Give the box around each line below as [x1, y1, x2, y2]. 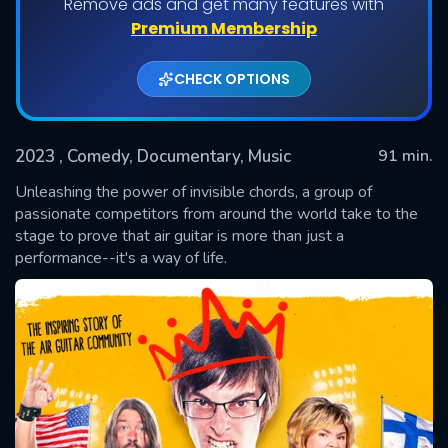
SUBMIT [195, 226, 253, 249]
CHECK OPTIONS [174, 68, 290, 89]
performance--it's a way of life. [15, 246, 227, 269]
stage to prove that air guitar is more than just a [15, 224, 344, 247]
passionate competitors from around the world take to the [15, 202, 418, 225]
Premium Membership [131, 16, 317, 40]
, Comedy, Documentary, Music [59, 144, 291, 168]
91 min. [378, 144, 433, 167]
